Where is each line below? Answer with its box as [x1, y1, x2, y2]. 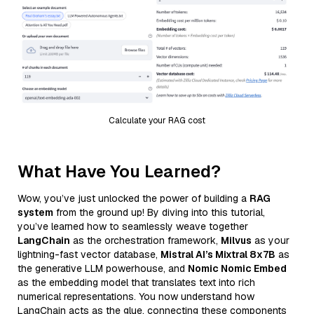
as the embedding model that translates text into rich [18, 275, 255, 289]
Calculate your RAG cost [109, 114, 205, 126]
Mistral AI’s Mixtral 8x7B [161, 247, 275, 261]
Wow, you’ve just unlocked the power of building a [18, 191, 250, 205]
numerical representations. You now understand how [18, 289, 254, 303]
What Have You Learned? [18, 160, 221, 182]
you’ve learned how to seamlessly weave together [18, 219, 248, 233]
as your [252, 233, 289, 247]
